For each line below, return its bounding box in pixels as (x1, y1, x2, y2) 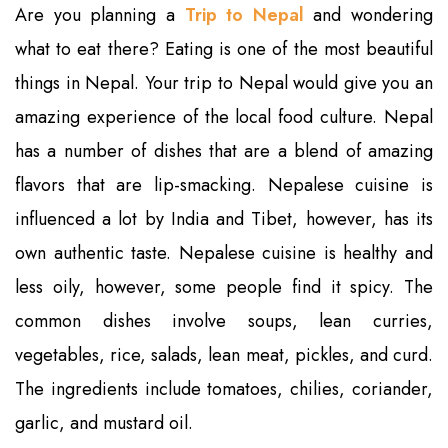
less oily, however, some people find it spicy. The (15, 273, 433, 300)
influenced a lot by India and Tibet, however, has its (15, 205, 433, 232)
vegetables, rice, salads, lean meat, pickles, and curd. (15, 341, 433, 368)
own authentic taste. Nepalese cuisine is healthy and (15, 239, 433, 266)
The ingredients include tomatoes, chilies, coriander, (15, 375, 433, 402)
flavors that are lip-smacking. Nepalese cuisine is (15, 171, 433, 198)
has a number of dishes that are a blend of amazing (15, 137, 433, 164)
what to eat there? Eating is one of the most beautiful (15, 35, 433, 62)
